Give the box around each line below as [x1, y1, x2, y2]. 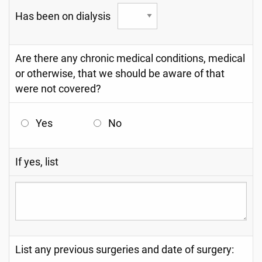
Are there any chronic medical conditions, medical [15, 53, 245, 64]
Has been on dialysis [15, 10, 118, 22]
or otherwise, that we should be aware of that [15, 68, 225, 80]
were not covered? [15, 83, 101, 95]
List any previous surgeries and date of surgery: [15, 244, 234, 256]
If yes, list [15, 156, 58, 168]
